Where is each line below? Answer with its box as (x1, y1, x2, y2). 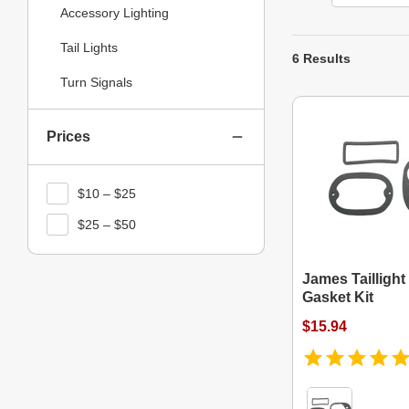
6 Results (292, 51, 351, 66)
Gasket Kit (302, 289, 373, 305)
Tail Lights (60, 39, 118, 55)
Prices (47, 129, 90, 144)
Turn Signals (60, 74, 132, 89)
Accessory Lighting (60, 5, 169, 20)
